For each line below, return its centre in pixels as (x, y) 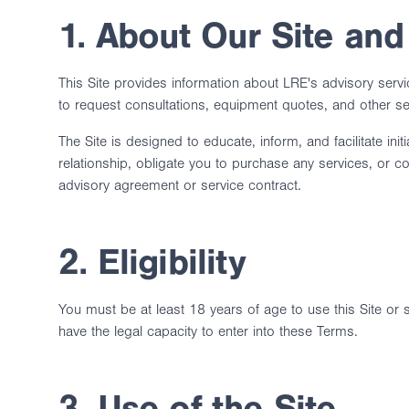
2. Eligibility (152, 262)
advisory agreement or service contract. (180, 185)
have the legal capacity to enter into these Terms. (208, 331)
